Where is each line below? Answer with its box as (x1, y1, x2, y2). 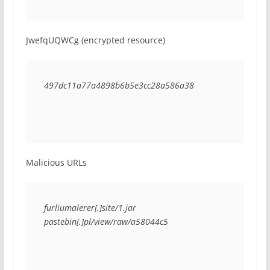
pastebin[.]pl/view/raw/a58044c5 (43, 216, 168, 227)
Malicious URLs (25, 157, 87, 168)
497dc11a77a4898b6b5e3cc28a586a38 (43, 80, 194, 91)
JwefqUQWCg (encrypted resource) (25, 34, 165, 46)
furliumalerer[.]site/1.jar (43, 202, 136, 213)
